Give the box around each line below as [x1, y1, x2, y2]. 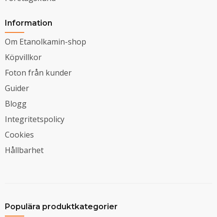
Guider [5, 82, 29, 93]
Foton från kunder [5, 67, 72, 78]
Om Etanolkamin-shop [5, 36, 86, 47]
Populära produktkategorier [5, 201, 118, 211]
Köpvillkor [5, 51, 42, 62]
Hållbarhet [5, 144, 44, 155]
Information [5, 18, 52, 28]
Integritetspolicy [5, 113, 64, 124]
